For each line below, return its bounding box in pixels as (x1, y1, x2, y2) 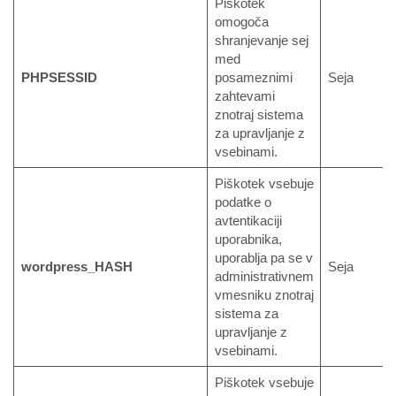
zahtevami (214, 88, 275, 104)
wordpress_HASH (20, 259, 133, 275)
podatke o (214, 194, 271, 210)
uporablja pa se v (214, 250, 313, 266)
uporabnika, (214, 232, 282, 247)
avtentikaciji (214, 213, 282, 229)
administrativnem (214, 269, 314, 285)
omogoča (214, 14, 269, 30)
